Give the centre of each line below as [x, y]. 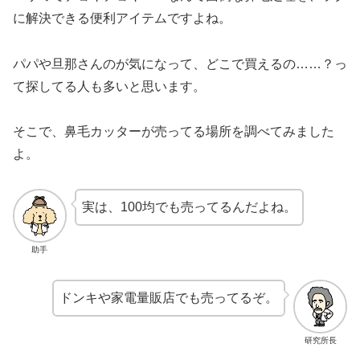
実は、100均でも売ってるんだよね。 [189, 207]
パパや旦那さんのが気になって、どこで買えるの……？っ [180, 63]
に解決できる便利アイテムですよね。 [122, 18]
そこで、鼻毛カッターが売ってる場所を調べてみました [174, 132]
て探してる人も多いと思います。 [109, 86]
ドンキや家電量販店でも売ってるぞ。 [169, 298]
